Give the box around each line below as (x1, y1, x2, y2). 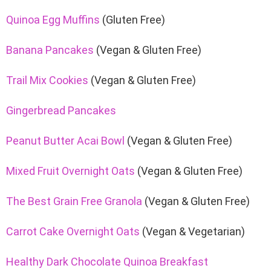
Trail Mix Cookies (6, 74, 88, 87)
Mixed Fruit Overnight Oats (6, 165, 135, 178)
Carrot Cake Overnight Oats (6, 225, 140, 238)
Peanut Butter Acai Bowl (6, 134, 127, 148)
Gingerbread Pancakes (6, 104, 116, 117)
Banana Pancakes (6, 44, 96, 57)
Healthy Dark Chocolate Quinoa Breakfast (6, 255, 208, 269)
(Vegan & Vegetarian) (140, 225, 245, 238)
